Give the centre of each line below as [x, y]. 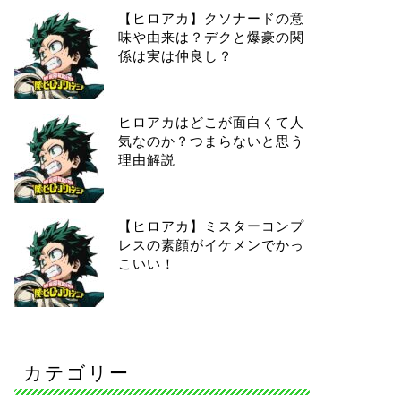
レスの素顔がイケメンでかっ [211, 245]
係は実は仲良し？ [175, 56]
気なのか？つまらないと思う [211, 141]
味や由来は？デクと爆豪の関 [211, 37]
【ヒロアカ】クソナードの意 [211, 18]
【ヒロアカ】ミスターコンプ [211, 226]
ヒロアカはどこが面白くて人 [211, 122]
